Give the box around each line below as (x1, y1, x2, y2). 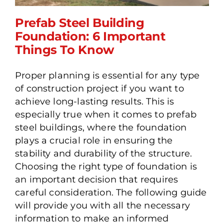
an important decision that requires (14, 173, 178, 185)
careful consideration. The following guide (14, 186, 207, 198)
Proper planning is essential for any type (14, 69, 200, 81)
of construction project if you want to (14, 82, 184, 94)
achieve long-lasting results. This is (14, 95, 174, 107)
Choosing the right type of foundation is (14, 160, 197, 172)
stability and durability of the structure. (14, 147, 192, 159)
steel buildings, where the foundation (14, 121, 187, 133)
